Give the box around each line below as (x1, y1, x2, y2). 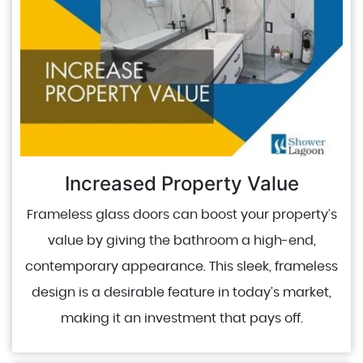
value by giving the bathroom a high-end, (47, 234, 316, 247)
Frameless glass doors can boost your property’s (26, 208, 337, 221)
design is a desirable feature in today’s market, (32, 286, 331, 299)
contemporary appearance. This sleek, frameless (25, 260, 338, 273)
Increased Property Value (64, 172, 299, 195)
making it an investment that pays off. (60, 312, 303, 325)
